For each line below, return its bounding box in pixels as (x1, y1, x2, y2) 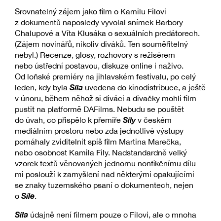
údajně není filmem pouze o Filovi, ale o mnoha (28, 210, 196, 220)
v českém (136, 115, 172, 125)
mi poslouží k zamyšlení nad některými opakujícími (15, 170, 194, 179)
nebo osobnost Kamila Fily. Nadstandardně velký (15, 148, 187, 157)
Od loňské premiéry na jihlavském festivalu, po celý (15, 72, 196, 81)
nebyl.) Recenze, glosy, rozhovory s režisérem (15, 50, 175, 60)
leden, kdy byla (15, 83, 70, 92)
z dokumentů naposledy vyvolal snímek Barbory (15, 18, 183, 27)
